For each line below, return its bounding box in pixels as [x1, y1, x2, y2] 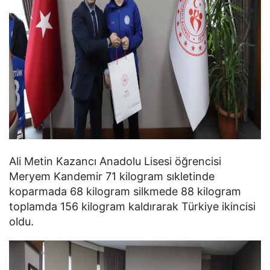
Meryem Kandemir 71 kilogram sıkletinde [9, 169, 215, 183]
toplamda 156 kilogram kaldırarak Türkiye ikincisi [9, 199, 256, 213]
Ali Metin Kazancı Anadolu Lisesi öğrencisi [9, 154, 221, 168]
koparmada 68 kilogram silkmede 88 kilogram [9, 184, 241, 198]
